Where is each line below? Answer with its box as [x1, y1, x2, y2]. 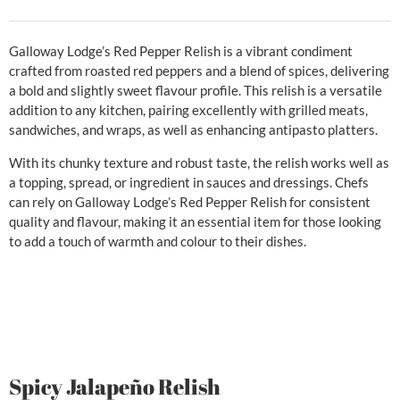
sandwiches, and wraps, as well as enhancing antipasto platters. [9, 121, 378, 138]
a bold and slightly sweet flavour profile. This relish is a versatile [9, 82, 382, 99]
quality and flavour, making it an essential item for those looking [9, 212, 381, 229]
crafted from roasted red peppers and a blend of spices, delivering [9, 62, 389, 79]
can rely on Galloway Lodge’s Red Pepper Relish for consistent [9, 193, 371, 210]
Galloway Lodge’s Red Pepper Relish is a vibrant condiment [9, 43, 353, 60]
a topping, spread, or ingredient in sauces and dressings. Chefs [9, 173, 369, 190]
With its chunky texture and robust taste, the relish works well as [9, 154, 389, 171]
